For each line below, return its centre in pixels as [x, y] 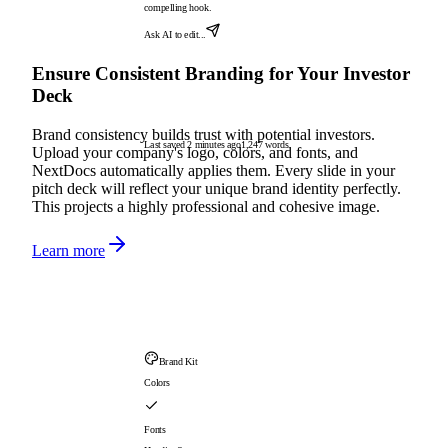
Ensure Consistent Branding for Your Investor [221, 73]
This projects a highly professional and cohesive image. [206, 206]
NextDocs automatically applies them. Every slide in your [213, 170]
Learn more [68, 250]
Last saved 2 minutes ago [192, 144]
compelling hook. [178, 7]
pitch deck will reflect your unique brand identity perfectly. [216, 188]
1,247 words [264, 144]
